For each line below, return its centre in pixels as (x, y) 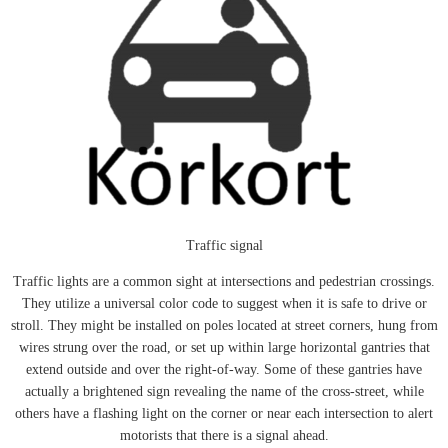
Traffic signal (224, 245)
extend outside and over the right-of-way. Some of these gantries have (224, 369)
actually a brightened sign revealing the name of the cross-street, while (224, 391)
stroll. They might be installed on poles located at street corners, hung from (224, 325)
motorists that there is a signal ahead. (224, 435)
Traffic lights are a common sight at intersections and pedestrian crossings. (224, 281)
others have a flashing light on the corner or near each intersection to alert (224, 413)
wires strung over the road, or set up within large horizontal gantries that (224, 347)
